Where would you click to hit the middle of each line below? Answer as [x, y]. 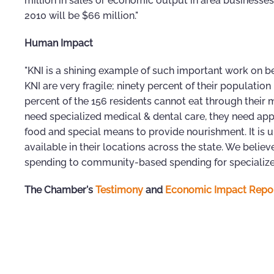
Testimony [119, 190]
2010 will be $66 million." [81, 16]
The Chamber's [60, 190]
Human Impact [59, 43]
